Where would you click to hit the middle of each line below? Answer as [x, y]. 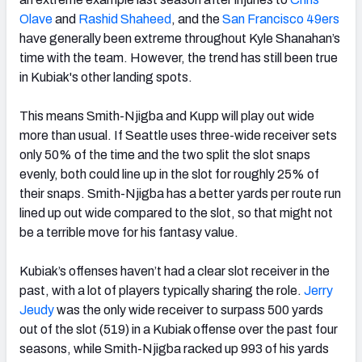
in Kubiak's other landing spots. [106, 77]
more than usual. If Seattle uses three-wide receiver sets [178, 135]
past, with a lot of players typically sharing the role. [160, 290]
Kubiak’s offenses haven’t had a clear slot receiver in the [175, 271]
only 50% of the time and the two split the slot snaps [165, 154]
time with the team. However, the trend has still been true [179, 57]
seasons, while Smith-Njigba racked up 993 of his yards [174, 348]
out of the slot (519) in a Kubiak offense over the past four [179, 329]
